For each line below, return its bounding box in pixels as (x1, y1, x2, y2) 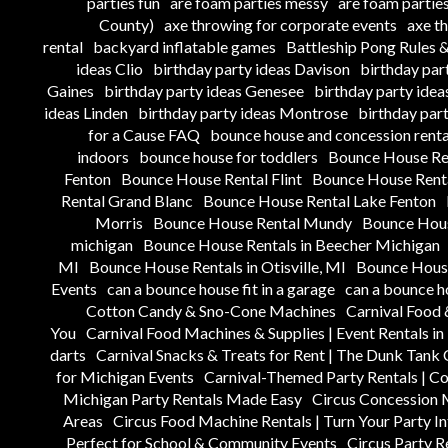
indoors (77, 146, 129, 166)
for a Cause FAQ (87, 124, 200, 144)
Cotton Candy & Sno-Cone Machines (86, 300, 336, 320)
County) (99, 14, 154, 34)
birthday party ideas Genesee (104, 80, 304, 100)
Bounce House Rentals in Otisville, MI (89, 256, 346, 276)
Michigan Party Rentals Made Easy (63, 388, 302, 408)
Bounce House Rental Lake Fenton (202, 190, 436, 210)
